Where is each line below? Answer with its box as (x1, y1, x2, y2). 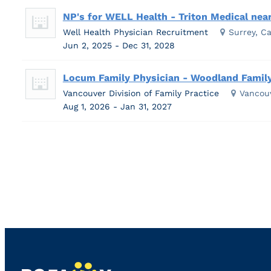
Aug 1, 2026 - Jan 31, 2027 (62, 101, 175, 111)
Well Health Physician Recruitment (62, 27, 208, 37)
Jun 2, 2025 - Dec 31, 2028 (62, 40, 178, 50)
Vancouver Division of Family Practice (62, 88, 219, 98)
